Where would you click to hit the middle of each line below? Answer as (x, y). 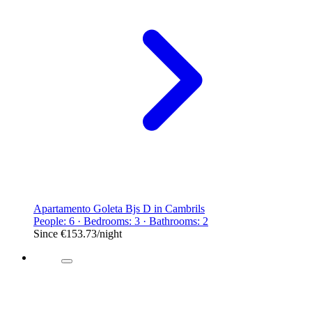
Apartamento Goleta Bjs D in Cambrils (119, 208)
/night (109, 233)
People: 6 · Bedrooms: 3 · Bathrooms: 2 (121, 221)
